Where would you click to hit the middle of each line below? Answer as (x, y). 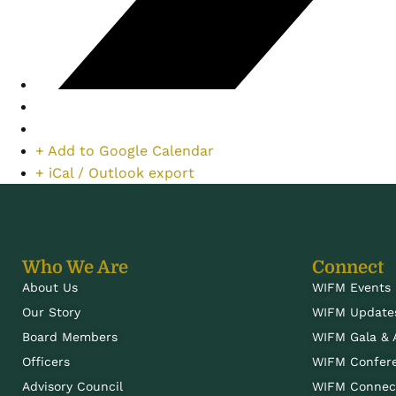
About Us (49, 287)
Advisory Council (72, 386)
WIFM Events (352, 287)
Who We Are (75, 267)
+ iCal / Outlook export (115, 172)
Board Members (69, 336)
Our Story (51, 312)
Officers (46, 361)
